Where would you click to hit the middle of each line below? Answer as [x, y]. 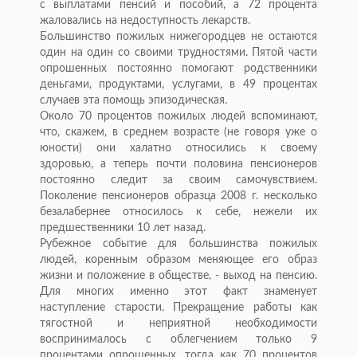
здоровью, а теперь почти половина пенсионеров [178, 165]
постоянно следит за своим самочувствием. [178, 180]
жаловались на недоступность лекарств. [145, 21]
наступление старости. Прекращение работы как [178, 308]
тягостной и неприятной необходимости [178, 324]
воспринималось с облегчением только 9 [178, 340]
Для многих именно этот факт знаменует [178, 292]
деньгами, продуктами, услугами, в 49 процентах [178, 85]
